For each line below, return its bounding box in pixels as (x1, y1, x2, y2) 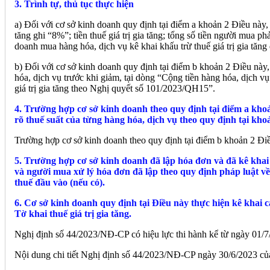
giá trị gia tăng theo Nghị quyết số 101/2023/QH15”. (14, 83, 215, 93)
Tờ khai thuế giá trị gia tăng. (14, 208, 131, 219)
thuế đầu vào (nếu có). (14, 177, 105, 187)
